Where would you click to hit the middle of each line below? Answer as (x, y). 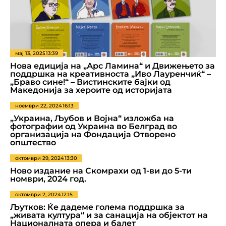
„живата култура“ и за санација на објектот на (109, 215)
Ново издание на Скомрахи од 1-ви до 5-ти (101, 171)
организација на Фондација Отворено (93, 134)
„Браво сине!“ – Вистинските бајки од (90, 82)
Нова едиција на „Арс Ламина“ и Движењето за (112, 66)
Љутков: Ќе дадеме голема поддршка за (97, 207)
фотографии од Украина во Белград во (94, 126)
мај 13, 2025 (30, 53)
